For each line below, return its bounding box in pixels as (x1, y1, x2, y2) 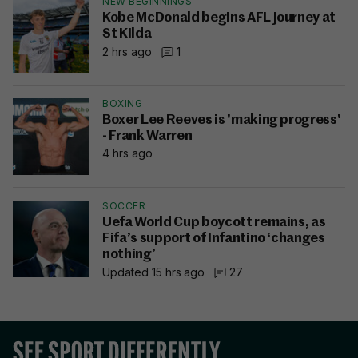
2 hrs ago (102, 44, 152, 58)
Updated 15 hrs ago (102, 265, 205, 279)
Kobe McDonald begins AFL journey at (102, 11, 336, 26)
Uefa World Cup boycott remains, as (102, 216, 326, 230)
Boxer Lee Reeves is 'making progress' (102, 113, 341, 128)
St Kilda (102, 27, 152, 42)
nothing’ (102, 248, 156, 262)
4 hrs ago (102, 146, 153, 161)
